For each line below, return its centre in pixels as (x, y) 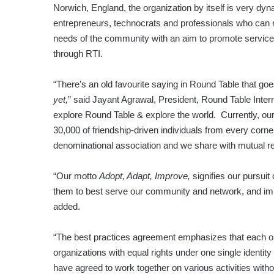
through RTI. (78, 54)
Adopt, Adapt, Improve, (145, 176)
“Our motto (76, 176)
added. (67, 207)
